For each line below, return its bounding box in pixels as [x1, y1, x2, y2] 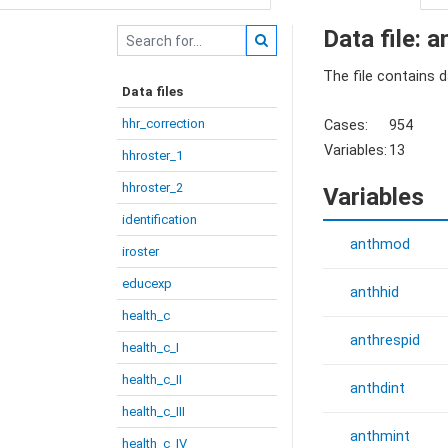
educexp [122, 276, 172, 291]
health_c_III [122, 404, 185, 419]
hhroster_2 [122, 180, 183, 195]
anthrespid [350, 332, 420, 350]
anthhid [350, 284, 399, 302]
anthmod [350, 236, 410, 254]
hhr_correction [122, 116, 205, 131]
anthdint [350, 380, 405, 398]
